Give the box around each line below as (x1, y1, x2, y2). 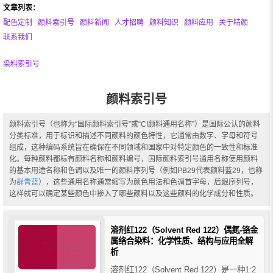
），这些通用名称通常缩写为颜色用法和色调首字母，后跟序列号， (38, 178, 258, 187)
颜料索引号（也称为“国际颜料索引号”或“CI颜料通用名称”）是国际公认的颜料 (9, 120, 260, 129)
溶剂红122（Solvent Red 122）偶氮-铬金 (110, 225, 258, 235)
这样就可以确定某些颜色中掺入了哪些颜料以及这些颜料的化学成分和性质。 (9, 190, 258, 199)
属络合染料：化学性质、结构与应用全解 (110, 236, 253, 246)
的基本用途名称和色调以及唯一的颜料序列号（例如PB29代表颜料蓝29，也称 (9, 166, 263, 175)
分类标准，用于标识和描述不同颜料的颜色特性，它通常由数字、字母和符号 (9, 132, 258, 141)
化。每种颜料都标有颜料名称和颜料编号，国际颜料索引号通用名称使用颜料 (9, 155, 258, 164)
